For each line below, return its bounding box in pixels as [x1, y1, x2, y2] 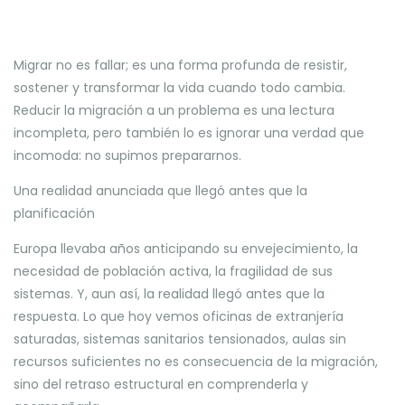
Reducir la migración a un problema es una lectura [14, 101, 334, 119]
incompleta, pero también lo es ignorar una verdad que [14, 124, 364, 142]
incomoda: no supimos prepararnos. [14, 146, 241, 165]
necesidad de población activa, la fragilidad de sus [14, 262, 333, 280]
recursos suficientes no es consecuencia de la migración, [14, 353, 378, 371]
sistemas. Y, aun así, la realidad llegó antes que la [14, 285, 325, 303]
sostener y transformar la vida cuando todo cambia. [14, 79, 345, 97]
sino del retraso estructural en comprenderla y [14, 375, 308, 393]
